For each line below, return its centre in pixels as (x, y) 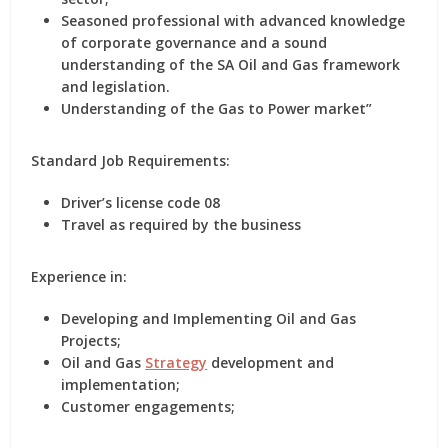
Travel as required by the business (181, 224)
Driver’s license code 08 (141, 202)
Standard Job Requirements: (131, 160)
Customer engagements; (148, 406)
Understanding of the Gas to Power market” (217, 108)
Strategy (176, 362)
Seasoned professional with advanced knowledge (233, 20)
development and (271, 362)
